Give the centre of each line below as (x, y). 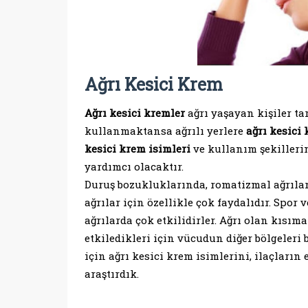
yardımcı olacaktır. (134, 166)
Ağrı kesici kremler (134, 112)
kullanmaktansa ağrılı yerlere (165, 130)
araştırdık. (111, 273)
